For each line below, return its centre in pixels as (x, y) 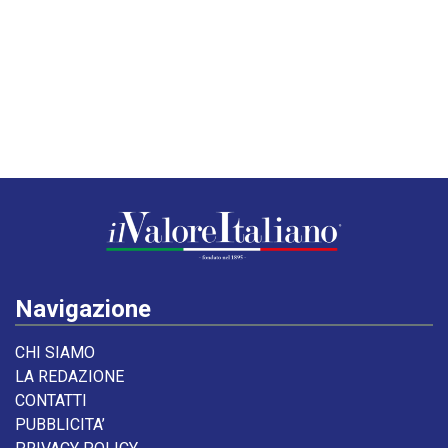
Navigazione (83, 309)
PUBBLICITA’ (60, 424)
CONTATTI (51, 400)
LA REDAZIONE (69, 376)
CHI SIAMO (55, 352)
